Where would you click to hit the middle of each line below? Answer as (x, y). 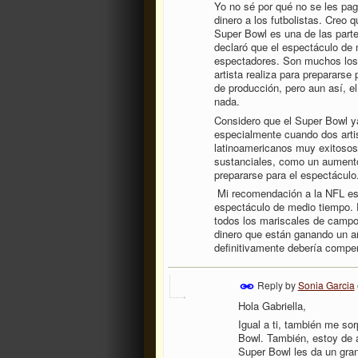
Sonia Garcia (326, 284)
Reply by (276, 284)
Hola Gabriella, (272, 305)
